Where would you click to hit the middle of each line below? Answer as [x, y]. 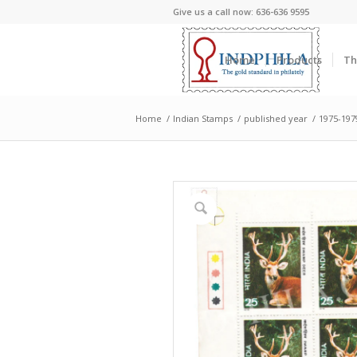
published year [276, 118]
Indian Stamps [203, 118]
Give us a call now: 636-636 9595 [241, 12]
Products [300, 60]
